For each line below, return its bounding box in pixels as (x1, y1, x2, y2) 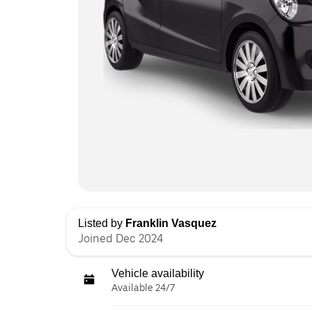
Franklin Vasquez (125, 217, 217, 229)
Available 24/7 (111, 281, 175, 293)
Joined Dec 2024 (78, 231, 163, 245)
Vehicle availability (111, 267, 204, 279)
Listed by (78, 217, 125, 229)
